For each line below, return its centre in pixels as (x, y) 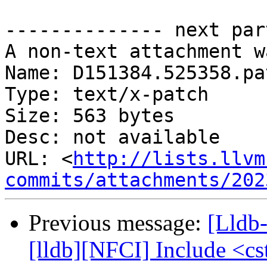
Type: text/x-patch (107, 94)
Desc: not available (112, 137)
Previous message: (118, 223)
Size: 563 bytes (90, 116)
